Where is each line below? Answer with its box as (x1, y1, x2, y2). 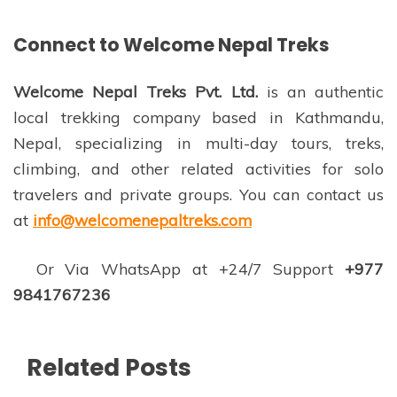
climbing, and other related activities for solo (13, 158, 384, 178)
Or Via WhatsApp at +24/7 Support (13, 258, 334, 278)
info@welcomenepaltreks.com (33, 209, 252, 230)
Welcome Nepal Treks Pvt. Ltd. (13, 81, 258, 101)
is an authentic (257, 81, 385, 101)
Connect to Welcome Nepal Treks (13, 31, 330, 58)
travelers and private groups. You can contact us (13, 183, 384, 204)
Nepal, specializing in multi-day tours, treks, (13, 132, 384, 152)
